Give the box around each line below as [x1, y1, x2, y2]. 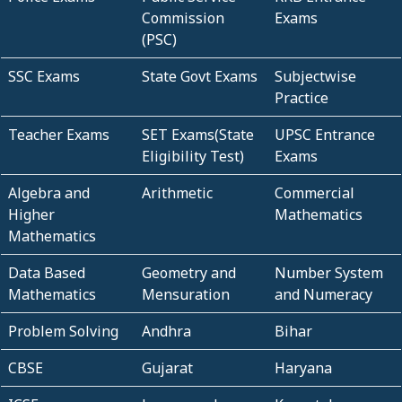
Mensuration [141, 284, 230, 304]
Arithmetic [141, 182, 213, 203]
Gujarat [141, 357, 193, 378]
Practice [275, 87, 329, 108]
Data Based [8, 262, 85, 283]
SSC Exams [8, 66, 80, 86]
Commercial [275, 182, 355, 203]
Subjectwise [275, 66, 357, 86]
